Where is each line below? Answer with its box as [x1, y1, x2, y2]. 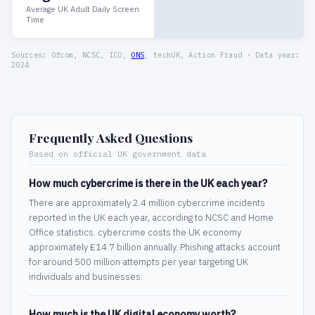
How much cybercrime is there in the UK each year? [29, 176, 267, 191]
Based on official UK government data [29, 148, 206, 160]
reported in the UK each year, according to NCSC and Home [29, 212, 274, 224]
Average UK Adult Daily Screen [26, 4, 139, 15]
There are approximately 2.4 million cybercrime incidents [29, 197, 265, 210]
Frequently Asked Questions [29, 129, 193, 146]
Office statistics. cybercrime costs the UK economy [29, 226, 241, 239]
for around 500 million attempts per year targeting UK [29, 256, 248, 269]
